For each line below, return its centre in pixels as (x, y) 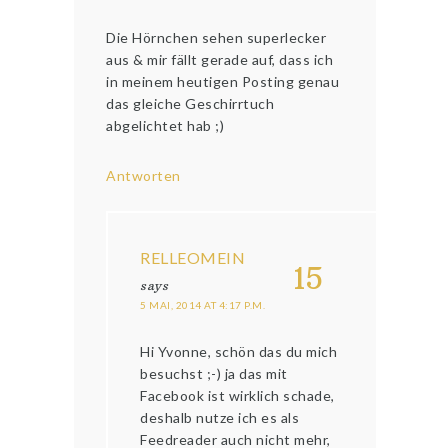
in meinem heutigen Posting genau (223, 82)
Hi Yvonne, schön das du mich (239, 352)
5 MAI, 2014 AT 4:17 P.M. (203, 305)
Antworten (143, 176)
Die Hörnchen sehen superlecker (216, 38)
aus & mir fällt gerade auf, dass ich (220, 60)
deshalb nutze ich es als (220, 418)
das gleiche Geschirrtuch (190, 104)
